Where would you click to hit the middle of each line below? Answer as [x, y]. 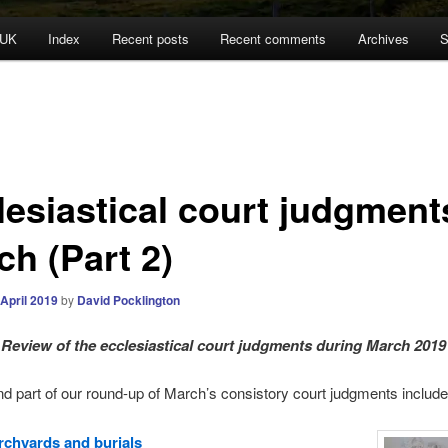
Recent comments [273, 39]
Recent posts [150, 39]
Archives [383, 39]
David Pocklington [128, 299]
